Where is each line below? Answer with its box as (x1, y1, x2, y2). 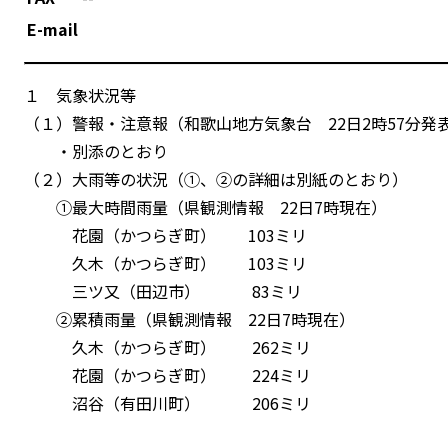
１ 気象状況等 (24, 82, 136, 107)
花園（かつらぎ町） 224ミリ (24, 362, 311, 387)
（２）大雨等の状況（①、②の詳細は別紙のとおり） (24, 166, 408, 191)
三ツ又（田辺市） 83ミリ (24, 278, 302, 303)
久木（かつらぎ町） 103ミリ (24, 250, 307, 275)
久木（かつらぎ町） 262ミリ (24, 334, 311, 359)
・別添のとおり (24, 138, 168, 163)
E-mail (27, 16, 78, 41)
